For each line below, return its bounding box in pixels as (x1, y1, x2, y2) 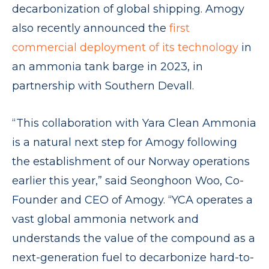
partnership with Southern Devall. (12, 79, 194, 92)
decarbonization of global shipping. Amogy (12, 2, 244, 16)
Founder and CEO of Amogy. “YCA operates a (12, 193, 253, 207)
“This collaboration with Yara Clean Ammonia (12, 116, 256, 130)
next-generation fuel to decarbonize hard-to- (12, 251, 254, 264)
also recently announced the (12, 22, 169, 35)
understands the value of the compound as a (12, 232, 255, 245)
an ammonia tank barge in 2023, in (12, 60, 203, 73)
